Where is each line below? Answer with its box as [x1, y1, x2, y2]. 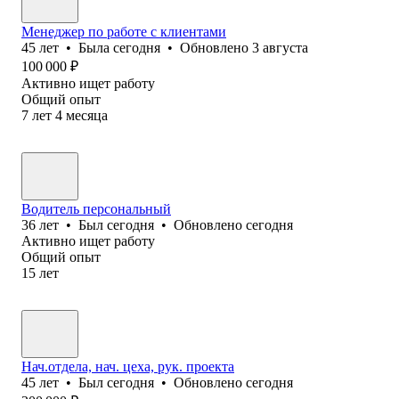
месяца [66, 107, 108, 123]
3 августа [252, 39, 308, 55]
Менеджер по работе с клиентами [21, 23, 226, 39]
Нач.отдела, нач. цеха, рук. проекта [21, 358, 234, 374]
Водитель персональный [21, 200, 171, 216]
